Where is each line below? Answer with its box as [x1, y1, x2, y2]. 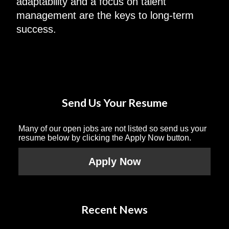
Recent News [81, 202, 148, 216]
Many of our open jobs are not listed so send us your [18, 124, 207, 133]
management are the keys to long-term [16, 9, 194, 21]
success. [16, 23, 56, 35]
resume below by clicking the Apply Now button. [18, 133, 191, 142]
